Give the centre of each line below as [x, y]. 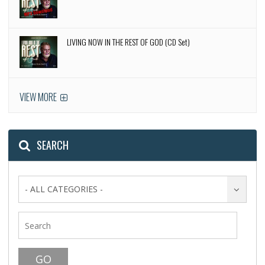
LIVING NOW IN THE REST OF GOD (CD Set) [129, 42]
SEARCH [53, 145]
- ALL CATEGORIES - [64, 189]
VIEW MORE [39, 97]
